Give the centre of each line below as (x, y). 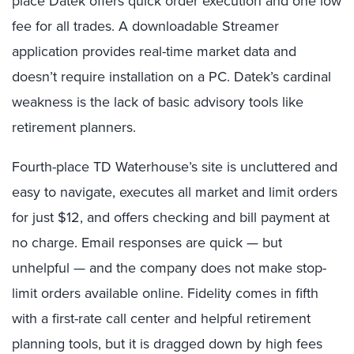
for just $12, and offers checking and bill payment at (171, 217)
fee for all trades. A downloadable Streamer (145, 26)
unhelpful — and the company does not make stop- (169, 267)
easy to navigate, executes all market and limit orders (175, 192)
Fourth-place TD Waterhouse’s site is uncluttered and (175, 166)
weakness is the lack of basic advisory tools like (158, 102)
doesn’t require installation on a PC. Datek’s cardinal (171, 76)
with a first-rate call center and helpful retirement (161, 318)
